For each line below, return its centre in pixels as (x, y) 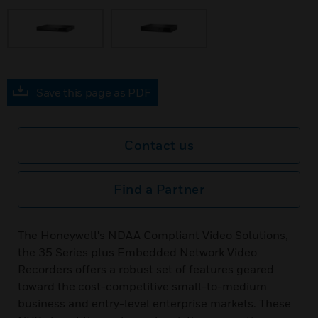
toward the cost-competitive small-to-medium (142, 286)
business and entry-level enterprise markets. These (154, 303)
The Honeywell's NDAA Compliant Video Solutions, (153, 235)
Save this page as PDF (94, 92)
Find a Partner (159, 189)
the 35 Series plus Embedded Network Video (137, 252)
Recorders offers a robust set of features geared (146, 269)
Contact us (159, 145)
